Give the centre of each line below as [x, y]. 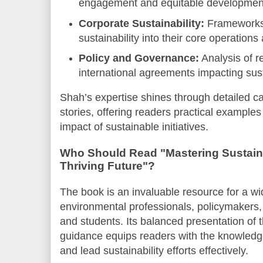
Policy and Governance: [139, 58]
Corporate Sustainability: [142, 23]
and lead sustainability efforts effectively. [154, 250]
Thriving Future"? [107, 166]
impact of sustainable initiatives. [134, 127]
